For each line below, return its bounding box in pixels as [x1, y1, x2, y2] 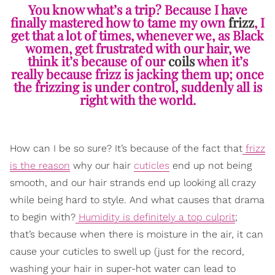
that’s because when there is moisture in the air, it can [10, 228, 263, 241]
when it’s [194, 52, 248, 70]
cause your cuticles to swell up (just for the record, [10, 246, 244, 258]
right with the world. [79, 91, 196, 109]
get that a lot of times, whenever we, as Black [11, 26, 264, 44]
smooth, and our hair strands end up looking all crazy [10, 177, 256, 189]
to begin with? [10, 211, 76, 223]
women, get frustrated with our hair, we [25, 39, 250, 57]
